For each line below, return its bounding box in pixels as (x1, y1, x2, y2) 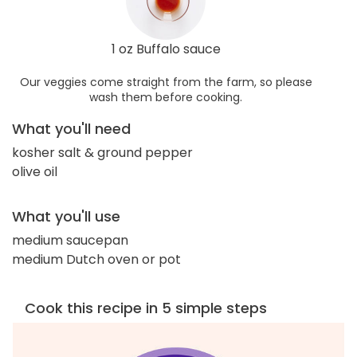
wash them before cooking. (89, 88, 242, 105)
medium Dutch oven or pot (12, 249, 181, 269)
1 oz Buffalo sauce (111, 39, 221, 58)
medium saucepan (12, 230, 128, 249)
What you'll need (12, 118, 131, 139)
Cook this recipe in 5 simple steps (25, 297, 267, 318)
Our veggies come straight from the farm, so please (19, 73, 312, 90)
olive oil (12, 162, 57, 181)
